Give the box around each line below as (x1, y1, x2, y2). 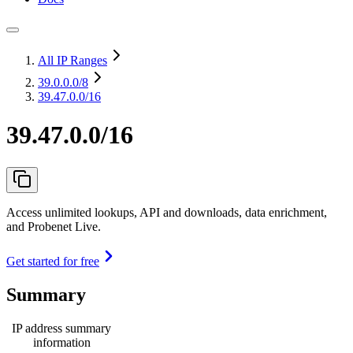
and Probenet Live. (6, 219, 101, 233)
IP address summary (12, 321, 111, 335)
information (32, 335, 91, 349)
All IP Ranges (38, 54, 107, 67)
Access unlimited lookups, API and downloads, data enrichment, (6, 205, 327, 219)
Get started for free (6, 254, 99, 268)
